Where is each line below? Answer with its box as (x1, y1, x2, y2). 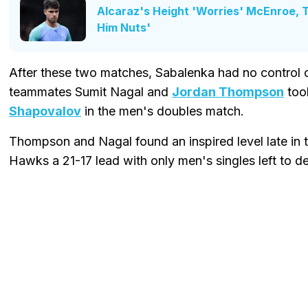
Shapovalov (9, 104, 81, 119)
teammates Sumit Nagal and (9, 85, 172, 100)
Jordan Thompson (172, 85, 284, 100)
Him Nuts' (97, 21, 151, 35)
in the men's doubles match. (81, 104, 244, 119)
